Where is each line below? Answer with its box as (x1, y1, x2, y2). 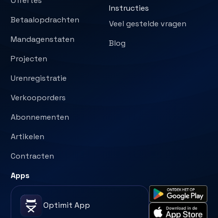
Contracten (11, 150, 54, 161)
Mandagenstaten (11, 34, 75, 44)
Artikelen (11, 131, 45, 142)
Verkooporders (11, 92, 66, 103)
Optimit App (43, 200, 91, 210)
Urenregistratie (11, 73, 67, 83)
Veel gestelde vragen (109, 18, 186, 29)
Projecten (11, 53, 48, 64)
